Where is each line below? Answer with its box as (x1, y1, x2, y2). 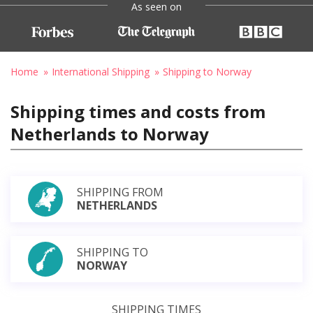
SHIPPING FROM (77, 184, 163, 200)
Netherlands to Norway (10, 122, 209, 145)
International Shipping (52, 64, 150, 78)
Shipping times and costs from (10, 99, 265, 123)
